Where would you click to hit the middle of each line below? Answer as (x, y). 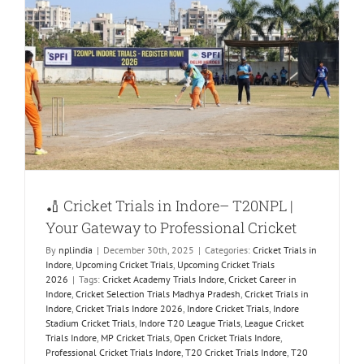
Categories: (229, 250)
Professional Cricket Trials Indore (113, 353)
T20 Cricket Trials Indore (236, 353)
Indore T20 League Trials (190, 323)
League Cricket (274, 323)
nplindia (76, 250)
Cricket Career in (262, 279)
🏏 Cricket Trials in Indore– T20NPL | (169, 206)
